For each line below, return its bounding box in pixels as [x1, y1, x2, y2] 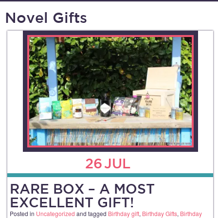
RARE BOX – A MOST [10, 181, 155, 196]
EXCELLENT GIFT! [10, 194, 134, 210]
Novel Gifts [5, 9, 87, 25]
